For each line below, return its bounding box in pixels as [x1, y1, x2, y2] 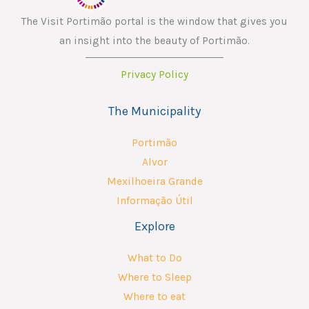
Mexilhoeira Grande [106, 175, 203, 188]
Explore [134, 219, 175, 235]
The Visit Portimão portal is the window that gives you [21, 15, 288, 28]
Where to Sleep [117, 271, 192, 284]
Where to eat [123, 290, 186, 303]
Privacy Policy [121, 68, 188, 81]
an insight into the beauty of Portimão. [59, 34, 250, 48]
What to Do [127, 252, 182, 265]
